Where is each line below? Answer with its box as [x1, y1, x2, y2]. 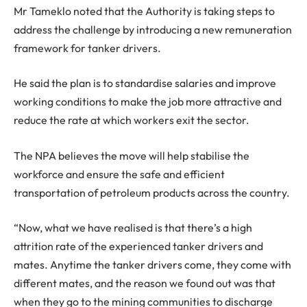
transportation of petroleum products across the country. [14, 185, 290, 199]
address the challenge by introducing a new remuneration [14, 22, 292, 36]
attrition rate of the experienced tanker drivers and [14, 239, 263, 254]
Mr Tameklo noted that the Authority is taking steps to [14, 3, 275, 18]
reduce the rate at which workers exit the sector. [14, 113, 249, 127]
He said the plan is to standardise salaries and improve [14, 76, 276, 90]
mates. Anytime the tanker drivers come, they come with [14, 258, 291, 272]
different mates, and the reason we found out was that [14, 276, 275, 291]
